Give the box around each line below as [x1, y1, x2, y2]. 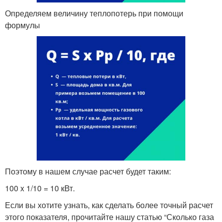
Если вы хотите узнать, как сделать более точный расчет [5, 199, 213, 211]
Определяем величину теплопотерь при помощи [5, 7, 183, 19]
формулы [5, 19, 40, 31]
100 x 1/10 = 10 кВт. [5, 182, 75, 194]
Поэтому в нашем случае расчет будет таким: [5, 166, 171, 177]
